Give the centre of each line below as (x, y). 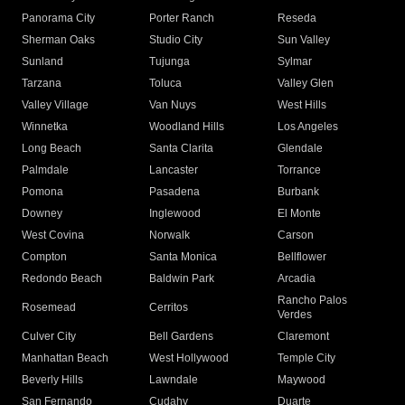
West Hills (301, 105)
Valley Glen (305, 84)
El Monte (299, 214)
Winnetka (45, 127)
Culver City (49, 337)
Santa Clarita (182, 149)
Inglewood (175, 214)
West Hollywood (189, 358)
